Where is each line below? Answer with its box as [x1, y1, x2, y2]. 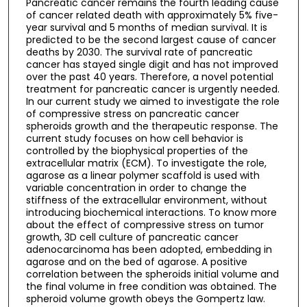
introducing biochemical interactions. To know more [25, 205, 277, 219]
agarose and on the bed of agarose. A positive [25, 254, 247, 269]
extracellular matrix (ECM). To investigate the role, [25, 156, 267, 170]
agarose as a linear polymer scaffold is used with [25, 168, 260, 182]
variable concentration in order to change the [25, 180, 247, 195]
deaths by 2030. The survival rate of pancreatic [25, 45, 253, 59]
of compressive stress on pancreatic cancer [25, 106, 239, 121]
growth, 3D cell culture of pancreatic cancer [25, 230, 238, 244]
